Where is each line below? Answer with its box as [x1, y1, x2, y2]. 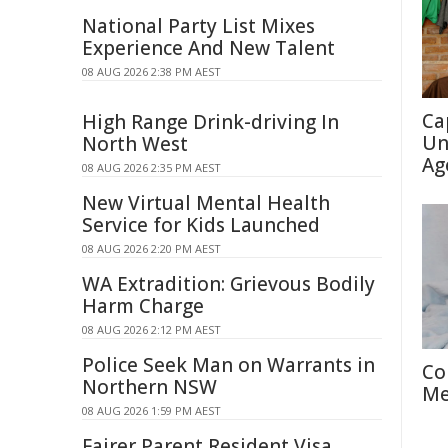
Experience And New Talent [82, 35, 335, 61]
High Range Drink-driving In [82, 109, 339, 135]
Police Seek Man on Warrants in [82, 352, 375, 378]
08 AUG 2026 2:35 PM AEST [82, 160, 221, 175]
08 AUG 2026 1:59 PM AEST [82, 403, 221, 418]
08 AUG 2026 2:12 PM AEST [82, 322, 221, 337]
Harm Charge [82, 293, 204, 319]
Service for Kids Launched [82, 212, 320, 238]
